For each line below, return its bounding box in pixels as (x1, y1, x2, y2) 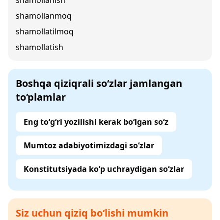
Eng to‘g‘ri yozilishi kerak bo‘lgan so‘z (24, 116, 168, 127)
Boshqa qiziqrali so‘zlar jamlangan (16, 77, 182, 90)
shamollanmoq (16, 10, 72, 21)
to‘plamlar (16, 90, 66, 104)
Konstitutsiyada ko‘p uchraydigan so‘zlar (24, 164, 184, 174)
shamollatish (16, 42, 63, 53)
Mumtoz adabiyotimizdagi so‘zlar (24, 140, 154, 151)
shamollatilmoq (16, 26, 74, 37)
